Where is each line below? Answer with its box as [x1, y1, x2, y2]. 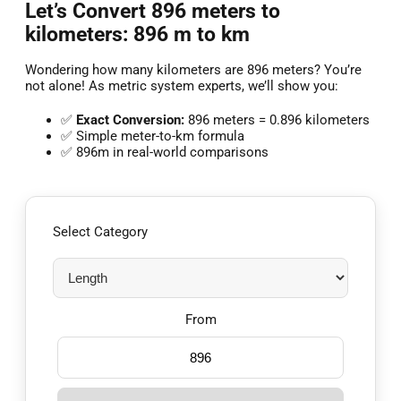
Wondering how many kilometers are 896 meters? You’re [25, 62, 362, 79]
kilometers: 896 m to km [25, 21, 250, 46]
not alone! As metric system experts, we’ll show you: [25, 78, 338, 95]
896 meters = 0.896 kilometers [184, 112, 370, 129]
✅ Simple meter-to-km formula [61, 128, 244, 145]
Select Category [53, 224, 148, 241]
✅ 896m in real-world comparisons [61, 144, 269, 161]
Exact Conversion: [76, 112, 184, 129]
